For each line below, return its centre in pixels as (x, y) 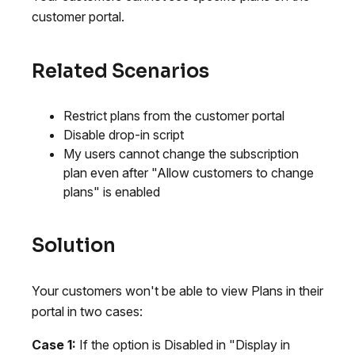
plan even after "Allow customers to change (189, 172)
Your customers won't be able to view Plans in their (177, 290)
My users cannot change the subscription (181, 153)
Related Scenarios (120, 71)
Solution (74, 245)
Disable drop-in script (124, 134)
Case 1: (54, 344)
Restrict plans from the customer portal (174, 115)
